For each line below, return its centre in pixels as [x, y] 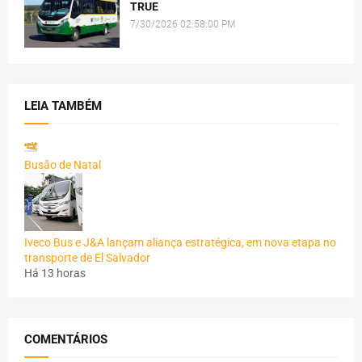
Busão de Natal [63, 164]
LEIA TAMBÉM [63, 105]
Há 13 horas [55, 273]
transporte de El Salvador [87, 257]
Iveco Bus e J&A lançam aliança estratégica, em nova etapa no [180, 242]
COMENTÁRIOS [66, 339]
